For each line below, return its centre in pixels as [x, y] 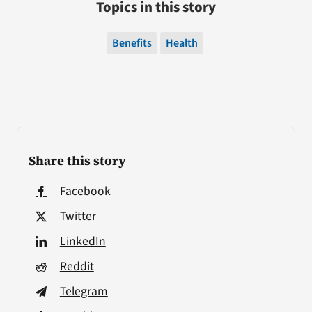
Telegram [84, 291]
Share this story [77, 161]
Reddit [77, 266]
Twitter [78, 216]
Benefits [132, 43]
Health [181, 43]
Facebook [85, 191]
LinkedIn [83, 241]
